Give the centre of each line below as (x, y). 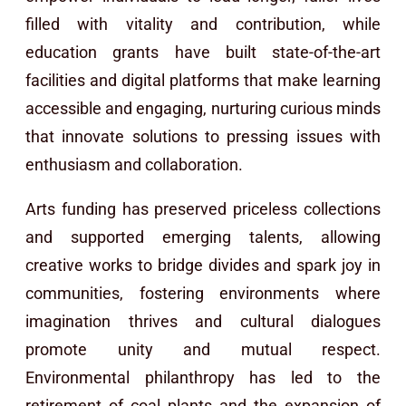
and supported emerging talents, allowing (203, 237)
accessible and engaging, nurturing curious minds (203, 108)
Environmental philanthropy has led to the (203, 377)
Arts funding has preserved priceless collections (203, 208)
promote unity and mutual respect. (203, 349)
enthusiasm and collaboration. (136, 164)
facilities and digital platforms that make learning (203, 80)
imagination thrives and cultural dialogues (203, 321)
